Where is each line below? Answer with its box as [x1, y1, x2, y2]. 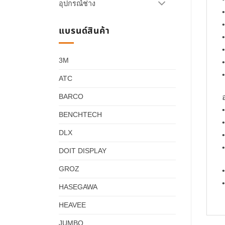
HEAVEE [59, 201, 86, 209]
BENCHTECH [59, 110, 102, 119]
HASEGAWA [59, 183, 97, 191]
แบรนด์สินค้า [59, 24, 110, 38]
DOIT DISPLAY [59, 147, 106, 155]
